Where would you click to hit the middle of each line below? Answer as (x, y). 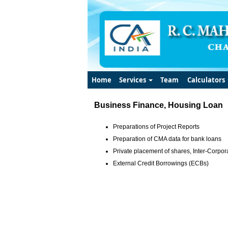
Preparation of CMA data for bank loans (167, 139)
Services (133, 80)
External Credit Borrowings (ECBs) (161, 163)
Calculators (207, 80)
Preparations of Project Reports (156, 127)
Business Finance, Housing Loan (159, 105)
